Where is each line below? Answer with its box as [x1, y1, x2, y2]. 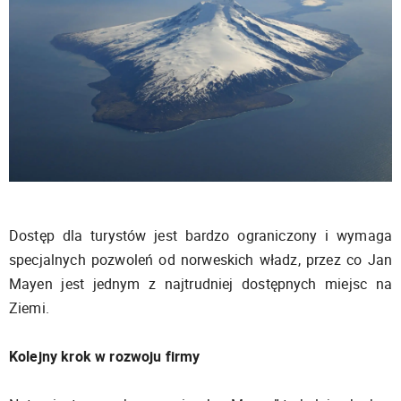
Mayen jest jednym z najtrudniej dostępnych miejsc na [9, 273, 392, 294]
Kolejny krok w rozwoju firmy [9, 346, 200, 366]
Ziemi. [9, 297, 49, 318]
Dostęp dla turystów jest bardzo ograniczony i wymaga [9, 225, 392, 245]
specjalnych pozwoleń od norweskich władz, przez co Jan [9, 249, 392, 269]
